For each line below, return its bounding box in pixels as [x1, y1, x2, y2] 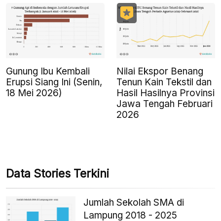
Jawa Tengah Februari [116, 98, 213, 110]
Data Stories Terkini [6, 166, 109, 181]
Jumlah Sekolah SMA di [83, 196, 184, 208]
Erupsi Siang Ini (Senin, [6, 76, 102, 88]
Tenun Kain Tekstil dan [116, 76, 212, 88]
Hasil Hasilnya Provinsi [116, 87, 215, 99]
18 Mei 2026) [6, 87, 62, 99]
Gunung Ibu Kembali [6, 65, 90, 77]
